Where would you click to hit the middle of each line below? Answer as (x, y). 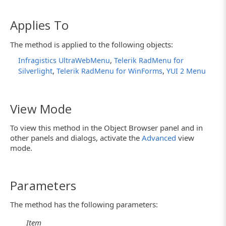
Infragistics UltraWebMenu (64, 60)
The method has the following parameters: (84, 205)
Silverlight (35, 71)
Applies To (40, 25)
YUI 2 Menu (186, 71)
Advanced (159, 138)
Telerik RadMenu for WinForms (109, 71)
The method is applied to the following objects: (92, 44)
